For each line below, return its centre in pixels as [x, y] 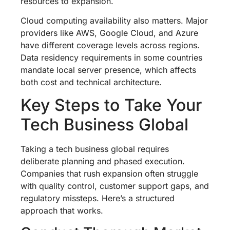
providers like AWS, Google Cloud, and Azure [109, 33]
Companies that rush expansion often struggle [109, 174]
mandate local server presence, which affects [108, 70]
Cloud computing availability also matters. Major [114, 21]
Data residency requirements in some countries [111, 58]
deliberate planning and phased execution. [103, 161]
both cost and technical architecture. [91, 82]
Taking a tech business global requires [95, 149]
